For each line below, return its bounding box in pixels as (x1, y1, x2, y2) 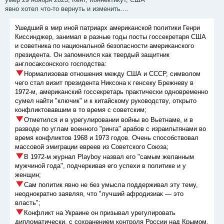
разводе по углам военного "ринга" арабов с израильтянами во (15, 125, 206, 133)
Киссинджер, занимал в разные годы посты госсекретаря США (15, 33, 206, 41)
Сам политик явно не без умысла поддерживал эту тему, (24, 181, 198, 189)
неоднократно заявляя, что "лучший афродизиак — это (15, 190, 183, 198)
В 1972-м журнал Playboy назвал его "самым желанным (24, 153, 194, 161)
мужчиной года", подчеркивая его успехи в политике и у (15, 162, 186, 170)
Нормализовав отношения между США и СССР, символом (24, 70, 200, 78)
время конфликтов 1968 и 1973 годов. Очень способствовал (15, 134, 198, 142)
